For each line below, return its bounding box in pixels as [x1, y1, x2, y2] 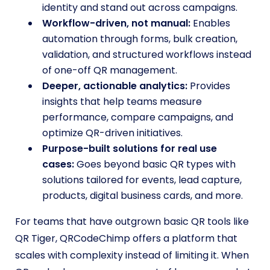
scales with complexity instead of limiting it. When [15, 248, 249, 262]
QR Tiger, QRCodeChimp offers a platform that [15, 231, 237, 245]
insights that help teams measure [42, 94, 202, 108]
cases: [42, 157, 77, 171]
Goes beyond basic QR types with [77, 157, 236, 171]
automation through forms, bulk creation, [42, 31, 237, 46]
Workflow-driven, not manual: [42, 16, 193, 30]
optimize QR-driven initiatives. [42, 125, 183, 140]
